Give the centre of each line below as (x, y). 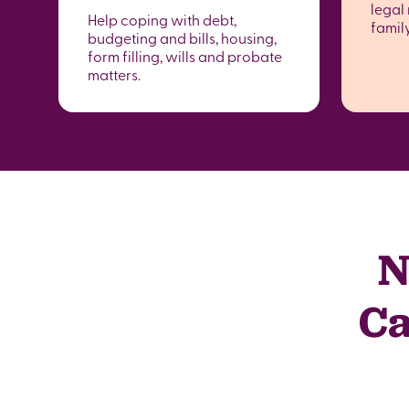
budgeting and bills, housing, (182, 37)
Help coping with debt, (162, 19)
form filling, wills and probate (185, 56)
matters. (114, 74)
